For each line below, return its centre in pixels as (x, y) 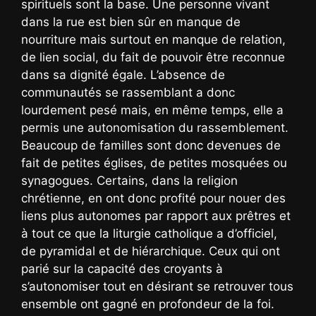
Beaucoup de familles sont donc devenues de (151, 145)
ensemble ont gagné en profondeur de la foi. (148, 304)
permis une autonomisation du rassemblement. (155, 127)
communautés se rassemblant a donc (128, 92)
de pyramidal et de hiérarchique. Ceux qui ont (151, 251)
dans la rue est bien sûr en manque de (131, 22)
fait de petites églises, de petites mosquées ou (154, 163)
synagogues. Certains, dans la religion (129, 180)
